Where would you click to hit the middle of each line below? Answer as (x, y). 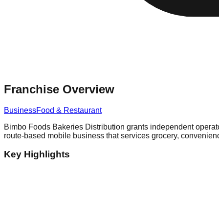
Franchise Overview (59, 89)
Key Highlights (37, 154)
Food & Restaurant (69, 110)
